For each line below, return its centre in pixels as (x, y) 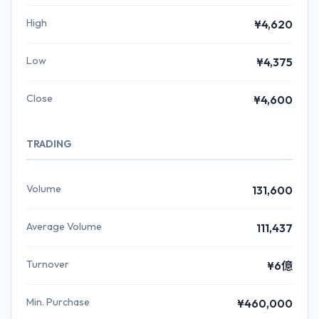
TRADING (49, 144)
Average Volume (64, 226)
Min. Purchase (58, 302)
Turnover (48, 264)
